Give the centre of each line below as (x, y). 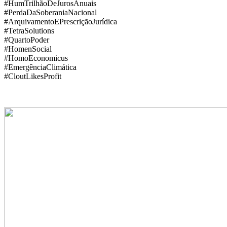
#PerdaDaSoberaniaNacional (50, 12)
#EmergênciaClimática (40, 67)
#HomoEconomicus (36, 58)
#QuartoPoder (27, 40)
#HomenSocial (28, 49)
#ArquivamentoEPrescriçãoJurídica (61, 21)
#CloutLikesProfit (33, 76)
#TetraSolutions (29, 30)
